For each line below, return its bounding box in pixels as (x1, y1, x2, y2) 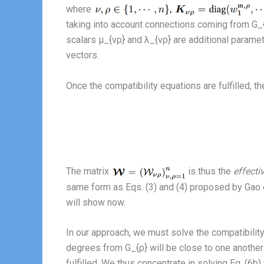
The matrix (66, 166, 111, 177)
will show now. (66, 196, 126, 208)
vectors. (66, 49, 99, 61)
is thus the (186, 166, 233, 177)
